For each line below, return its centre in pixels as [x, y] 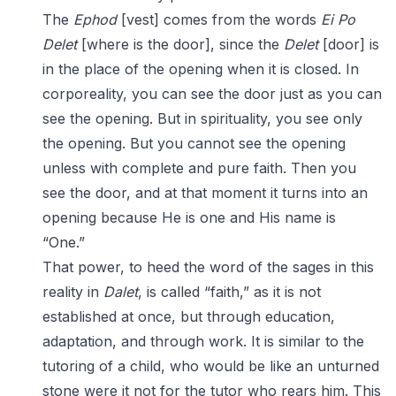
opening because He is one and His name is [189, 217]
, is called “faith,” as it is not [229, 292]
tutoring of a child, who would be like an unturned [211, 366]
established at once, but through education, [189, 316]
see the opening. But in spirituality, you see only [202, 118]
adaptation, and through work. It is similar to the [203, 341]
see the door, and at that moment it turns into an [205, 193]
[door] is [349, 44]
